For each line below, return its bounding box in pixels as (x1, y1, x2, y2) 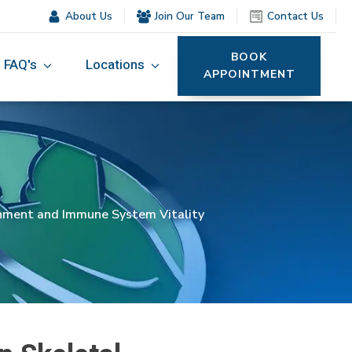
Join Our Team (155, 9, 225, 24)
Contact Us (267, 9, 324, 24)
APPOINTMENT (203, 66, 295, 82)
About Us (65, 9, 112, 24)
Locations (86, 54, 145, 75)
